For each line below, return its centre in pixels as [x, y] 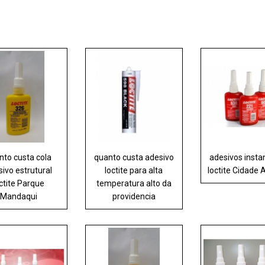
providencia [134, 197]
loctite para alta [134, 171]
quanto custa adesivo [134, 158]
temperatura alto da [134, 184]
